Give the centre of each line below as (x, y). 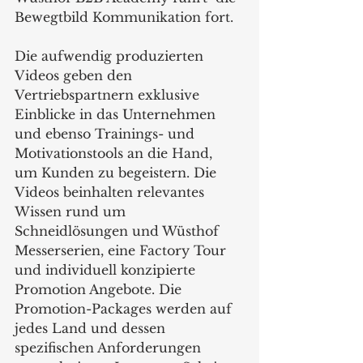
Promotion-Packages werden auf (125, 308)
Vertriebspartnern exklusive (109, 94)
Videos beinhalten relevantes (111, 192)
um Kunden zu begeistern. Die (117, 172)
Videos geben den (75, 75)
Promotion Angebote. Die (100, 289)
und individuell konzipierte (107, 269)
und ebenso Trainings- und (107, 133)
